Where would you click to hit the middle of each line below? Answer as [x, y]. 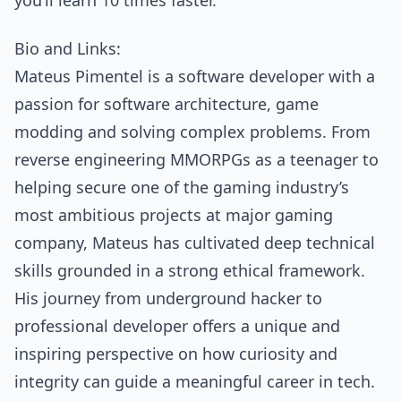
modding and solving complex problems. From [192, 131]
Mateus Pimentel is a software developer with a [195, 76]
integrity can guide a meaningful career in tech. [195, 381]
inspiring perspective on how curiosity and [176, 353]
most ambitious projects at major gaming [174, 214]
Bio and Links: [70, 48]
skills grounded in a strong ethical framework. [190, 270]
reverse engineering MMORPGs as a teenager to [196, 159]
